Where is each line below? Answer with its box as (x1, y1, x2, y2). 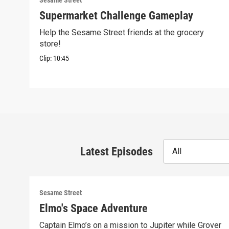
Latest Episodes (80, 145, 153, 158)
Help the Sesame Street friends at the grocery (39, 28, 204, 38)
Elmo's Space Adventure (39, 202, 148, 215)
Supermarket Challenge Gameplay (39, 9, 194, 22)
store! (39, 39, 61, 49)
